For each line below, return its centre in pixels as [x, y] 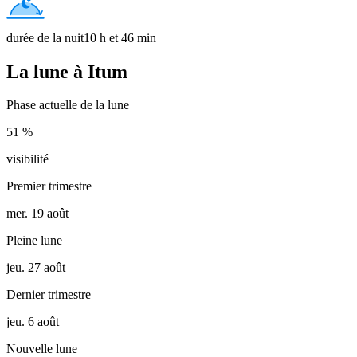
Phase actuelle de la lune [68, 105]
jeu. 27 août [36, 268]
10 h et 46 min [120, 37]
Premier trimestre [49, 186]
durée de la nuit [45, 37]
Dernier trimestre [49, 295]
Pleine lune [34, 241]
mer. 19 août [37, 214]
